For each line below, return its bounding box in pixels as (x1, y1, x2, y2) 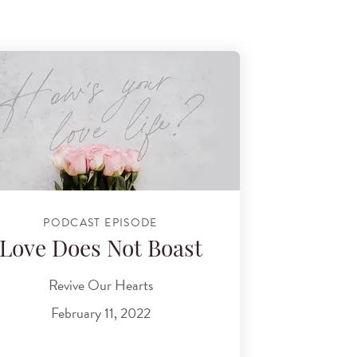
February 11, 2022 (50, 302, 151, 324)
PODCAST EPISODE (43, 214, 158, 231)
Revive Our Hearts (48, 273, 153, 296)
